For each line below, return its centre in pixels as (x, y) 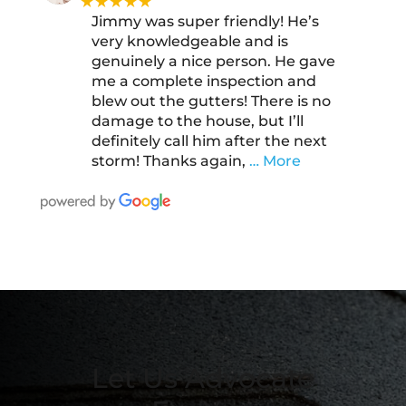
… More (275, 160)
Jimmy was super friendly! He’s (205, 21)
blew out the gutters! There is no (211, 101)
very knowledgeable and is (189, 41)
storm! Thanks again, (168, 160)
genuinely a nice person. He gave (213, 61)
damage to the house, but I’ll (197, 121)
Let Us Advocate (203, 378)
